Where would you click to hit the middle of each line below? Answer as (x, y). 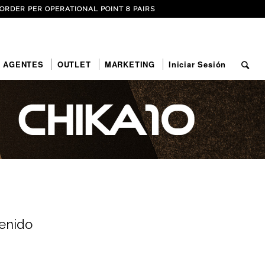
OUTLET (74, 64)
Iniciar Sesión (197, 64)
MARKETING (130, 64)
